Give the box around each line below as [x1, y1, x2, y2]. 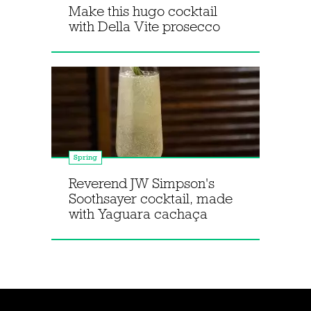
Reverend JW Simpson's [69, 175, 215, 192]
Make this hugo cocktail [69, 3, 217, 19]
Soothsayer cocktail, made [69, 190, 233, 207]
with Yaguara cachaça [69, 205, 208, 222]
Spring [74, 153, 97, 162]
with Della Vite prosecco [69, 18, 220, 35]
